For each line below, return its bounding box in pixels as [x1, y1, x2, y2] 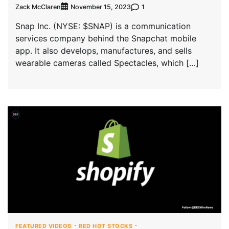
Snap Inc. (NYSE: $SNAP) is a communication [15, 21, 191, 32]
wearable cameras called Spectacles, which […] [15, 58, 199, 68]
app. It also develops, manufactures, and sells [15, 45, 192, 56]
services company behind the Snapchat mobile [15, 33, 196, 44]
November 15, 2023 [71, 3, 131, 11]
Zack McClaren [15, 3, 61, 11]
